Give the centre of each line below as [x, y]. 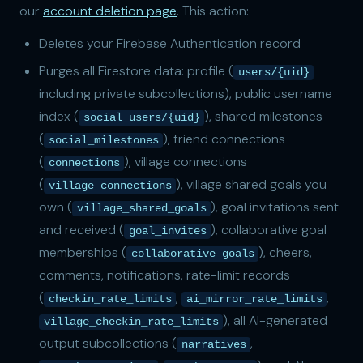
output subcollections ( [108, 344]
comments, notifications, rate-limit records [164, 275]
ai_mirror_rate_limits [254, 299]
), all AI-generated [275, 321]
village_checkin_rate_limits [131, 322]
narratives [214, 345]
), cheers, [286, 253]
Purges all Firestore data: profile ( [136, 71]
